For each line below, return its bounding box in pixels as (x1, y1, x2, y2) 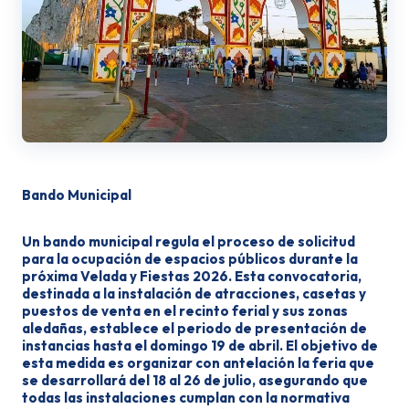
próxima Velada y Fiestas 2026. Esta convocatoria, (22, 267, 362, 285)
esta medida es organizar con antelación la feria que (22, 354, 374, 372)
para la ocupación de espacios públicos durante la (22, 250, 358, 267)
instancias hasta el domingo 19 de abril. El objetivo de (22, 337, 378, 354)
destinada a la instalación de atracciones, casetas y (22, 285, 366, 302)
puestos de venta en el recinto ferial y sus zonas (22, 302, 348, 320)
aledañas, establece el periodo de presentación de (22, 320, 367, 337)
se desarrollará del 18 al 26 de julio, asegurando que (22, 372, 368, 389)
